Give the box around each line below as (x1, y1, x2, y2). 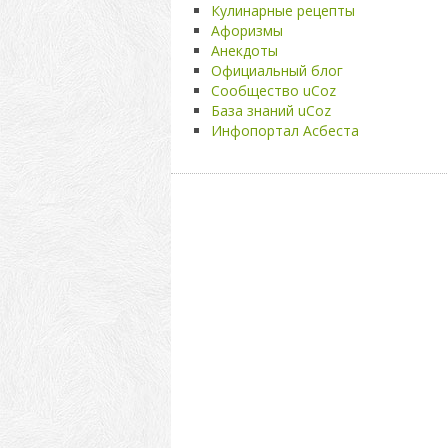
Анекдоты (210, 41, 278, 60)
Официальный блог (210, 61, 343, 80)
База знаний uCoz (210, 101, 331, 120)
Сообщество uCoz (210, 81, 336, 100)
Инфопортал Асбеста (210, 121, 359, 140)
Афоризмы (210, 21, 283, 40)
